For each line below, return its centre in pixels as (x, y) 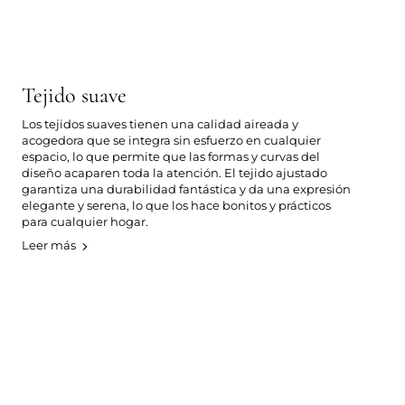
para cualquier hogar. (85, 221)
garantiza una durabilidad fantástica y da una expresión (186, 188)
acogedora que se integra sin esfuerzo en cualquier (171, 140)
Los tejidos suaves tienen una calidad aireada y (160, 123)
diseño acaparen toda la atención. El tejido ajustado (174, 172)
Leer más (49, 245)
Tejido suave (74, 95)
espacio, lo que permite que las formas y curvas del (171, 156)
